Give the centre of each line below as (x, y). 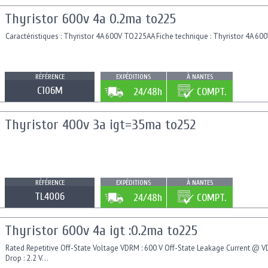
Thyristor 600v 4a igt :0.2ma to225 (101, 231)
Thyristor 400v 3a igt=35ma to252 (100, 125)
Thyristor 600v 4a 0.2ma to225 (90, 19)
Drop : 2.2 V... (27, 258)
